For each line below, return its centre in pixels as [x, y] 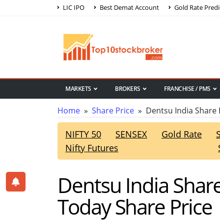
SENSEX [131, 134]
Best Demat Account [129, 7]
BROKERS [128, 89]
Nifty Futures [92, 148]
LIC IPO [73, 7]
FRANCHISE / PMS [187, 89]
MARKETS [78, 89]
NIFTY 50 [83, 134]
